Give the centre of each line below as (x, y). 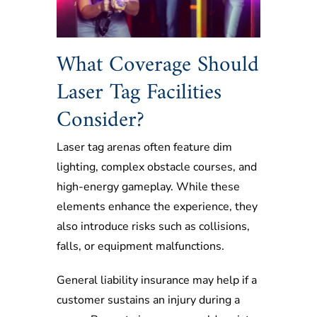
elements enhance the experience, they (157, 206)
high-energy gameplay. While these (148, 186)
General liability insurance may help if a (157, 280)
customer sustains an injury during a (148, 300)
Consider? (100, 121)
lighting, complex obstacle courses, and (157, 167)
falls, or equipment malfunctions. (140, 246)
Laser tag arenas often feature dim (144, 147)
